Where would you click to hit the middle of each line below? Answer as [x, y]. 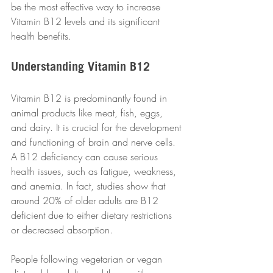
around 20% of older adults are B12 [86, 201]
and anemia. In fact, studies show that [90, 186]
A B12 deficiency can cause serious [86, 157]
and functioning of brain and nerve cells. [95, 142]
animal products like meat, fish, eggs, [88, 113]
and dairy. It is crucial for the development [97, 128]
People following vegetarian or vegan [88, 259]
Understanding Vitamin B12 [80, 66]
